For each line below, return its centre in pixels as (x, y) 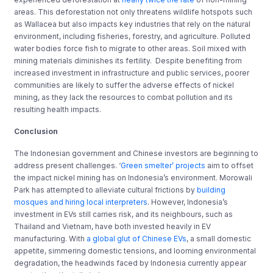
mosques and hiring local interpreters (81, 202)
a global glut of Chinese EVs (137, 238)
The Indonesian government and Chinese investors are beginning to (136, 153)
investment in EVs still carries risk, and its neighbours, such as (124, 214)
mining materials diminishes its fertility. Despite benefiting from (128, 60)
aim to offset (230, 165)
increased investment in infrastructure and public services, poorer (132, 73)
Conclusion (36, 131)
